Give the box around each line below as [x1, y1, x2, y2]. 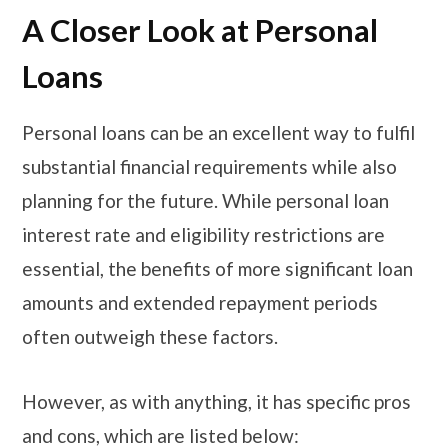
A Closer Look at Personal [22, 11, 378, 50]
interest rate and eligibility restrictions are [22, 222, 385, 246]
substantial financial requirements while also [22, 154, 397, 178]
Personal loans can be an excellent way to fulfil [22, 120, 415, 144]
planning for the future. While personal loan [22, 188, 389, 212]
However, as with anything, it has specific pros [22, 389, 411, 413]
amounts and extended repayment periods [22, 290, 378, 314]
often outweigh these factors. [22, 324, 278, 348]
